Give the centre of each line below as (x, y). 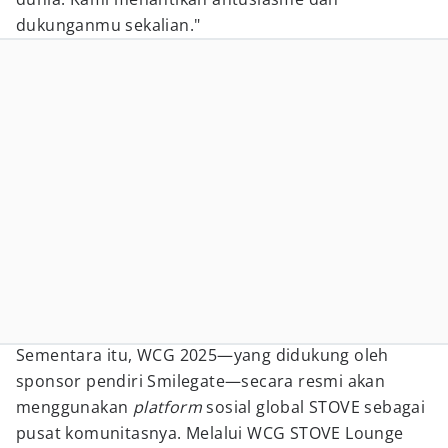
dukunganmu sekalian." (108, 25)
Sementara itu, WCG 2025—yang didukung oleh (202, 355)
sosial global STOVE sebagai (314, 407)
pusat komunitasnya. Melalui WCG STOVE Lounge (210, 433)
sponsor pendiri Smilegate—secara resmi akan (201, 381)
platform (167, 407)
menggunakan (74, 407)
